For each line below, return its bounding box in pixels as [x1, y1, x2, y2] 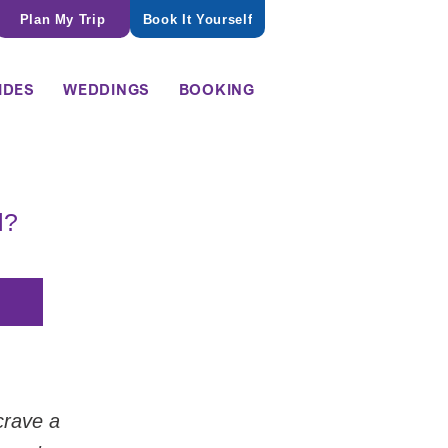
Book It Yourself [142, 11, 253, 27]
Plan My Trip [19, 11, 106, 27]
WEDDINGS [63, 80, 151, 99]
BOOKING [178, 80, 255, 99]
